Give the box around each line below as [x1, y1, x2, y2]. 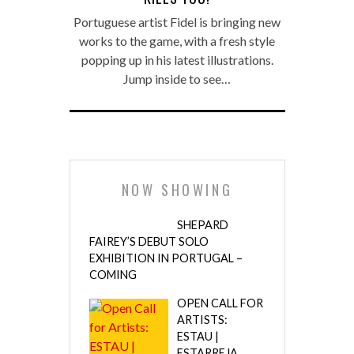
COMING [88, 267, 137, 281]
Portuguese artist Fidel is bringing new [73, 13, 281, 29]
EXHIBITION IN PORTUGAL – [88, 250, 243, 265]
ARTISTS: [176, 312, 228, 326]
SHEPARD [176, 217, 228, 232]
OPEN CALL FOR [176, 296, 263, 310]
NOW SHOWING [121, 179, 233, 200]
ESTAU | [176, 329, 219, 343]
